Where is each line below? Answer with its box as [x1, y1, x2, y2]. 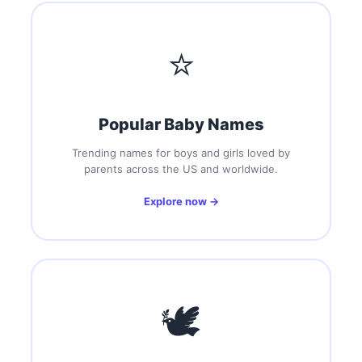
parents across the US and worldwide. [84, 162, 278, 176]
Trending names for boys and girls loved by [72, 146, 290, 160]
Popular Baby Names [98, 115, 264, 135]
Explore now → [143, 195, 219, 208]
